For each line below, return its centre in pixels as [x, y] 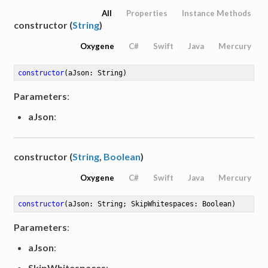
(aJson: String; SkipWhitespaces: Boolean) [150, 204]
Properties [147, 13]
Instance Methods [216, 13]
